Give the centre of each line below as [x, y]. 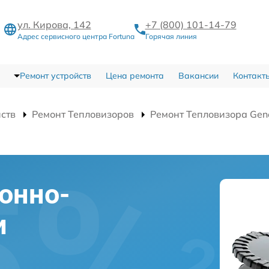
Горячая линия [171, 36]
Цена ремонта [134, 76]
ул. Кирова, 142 [54, 25]
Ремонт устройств [55, 76]
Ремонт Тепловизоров [83, 114]
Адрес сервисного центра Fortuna [76, 36]
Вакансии [198, 76]
